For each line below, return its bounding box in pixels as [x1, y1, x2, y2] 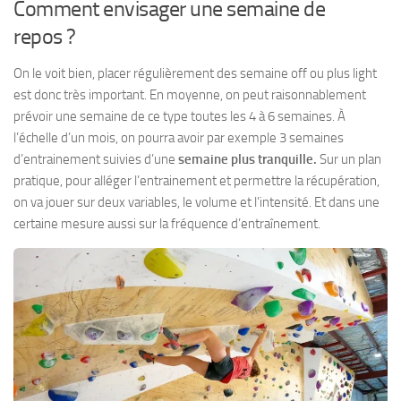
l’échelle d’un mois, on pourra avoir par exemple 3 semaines [13, 129, 344, 146]
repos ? [13, 22, 76, 49]
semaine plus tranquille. [178, 150, 317, 167]
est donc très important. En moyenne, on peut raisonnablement [13, 86, 366, 103]
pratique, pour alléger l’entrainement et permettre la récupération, [13, 172, 380, 189]
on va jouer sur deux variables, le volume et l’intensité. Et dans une [13, 193, 380, 210]
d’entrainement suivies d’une [13, 150, 178, 167]
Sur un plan [317, 150, 381, 167]
